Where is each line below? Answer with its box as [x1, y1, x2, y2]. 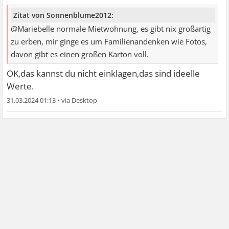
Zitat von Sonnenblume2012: [13, 10, 114, 20]
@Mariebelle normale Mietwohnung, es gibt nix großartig [11, 23, 211, 34]
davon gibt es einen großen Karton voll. [11, 49, 149, 60]
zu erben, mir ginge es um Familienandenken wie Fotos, [11, 36, 208, 47]
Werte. [7, 80, 34, 92]
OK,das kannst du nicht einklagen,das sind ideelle [7, 67, 200, 79]
